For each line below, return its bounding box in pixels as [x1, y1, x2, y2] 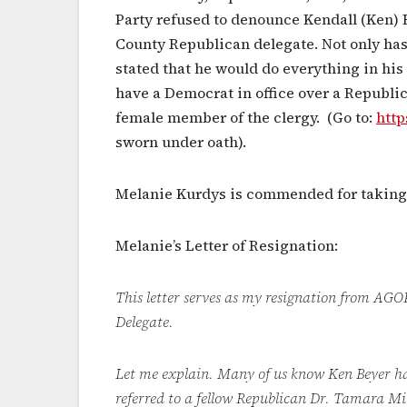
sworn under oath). [115, 131, 246, 152]
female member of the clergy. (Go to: [115, 106, 376, 127]
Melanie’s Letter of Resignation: [115, 234, 338, 255]
